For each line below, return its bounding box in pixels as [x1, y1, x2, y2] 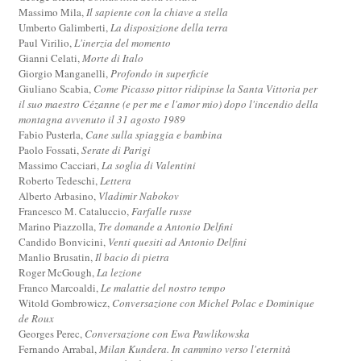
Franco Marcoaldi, [19, 280, 102, 295]
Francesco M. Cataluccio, [19, 203, 132, 218]
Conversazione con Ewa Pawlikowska [85, 326, 251, 341]
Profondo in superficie [110, 65, 210, 81]
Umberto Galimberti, [19, 19, 111, 35]
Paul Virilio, [19, 35, 75, 50]
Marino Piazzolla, [19, 218, 99, 234]
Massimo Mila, [19, 4, 87, 19]
